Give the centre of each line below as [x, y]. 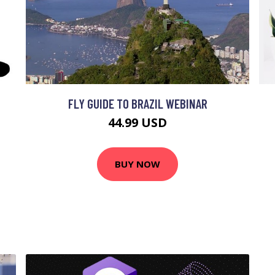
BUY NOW [137, 164]
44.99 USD [137, 122]
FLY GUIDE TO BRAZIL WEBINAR [137, 103]
